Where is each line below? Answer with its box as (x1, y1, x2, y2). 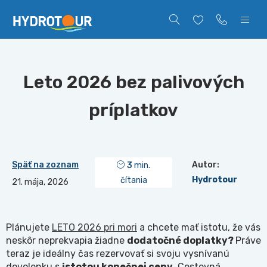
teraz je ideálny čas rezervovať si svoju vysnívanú (6, 248, 229, 259)
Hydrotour (192, 175, 238, 185)
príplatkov (89, 100, 178, 121)
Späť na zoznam (12, 160, 79, 170)
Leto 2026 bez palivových (23, 72, 244, 93)
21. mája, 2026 (12, 177, 69, 187)
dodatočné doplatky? (127, 235, 235, 246)
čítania (120, 175, 147, 185)
